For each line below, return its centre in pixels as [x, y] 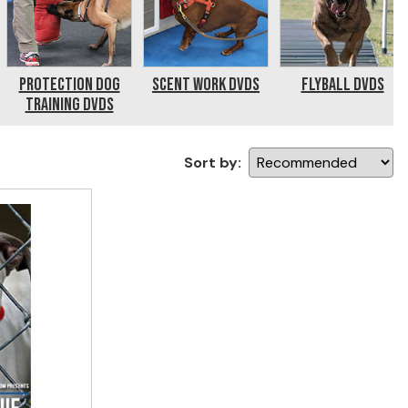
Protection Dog [69, 85]
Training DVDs [69, 105]
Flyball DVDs [342, 85]
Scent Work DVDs [206, 85]
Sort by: [213, 162]
